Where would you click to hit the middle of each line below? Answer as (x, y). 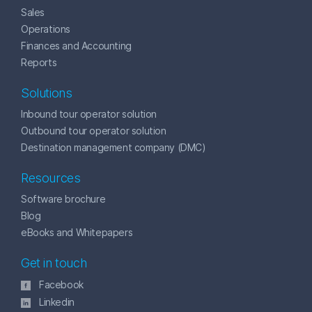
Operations (46, 29)
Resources (51, 178)
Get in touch (54, 263)
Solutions (47, 93)
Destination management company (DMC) (114, 147)
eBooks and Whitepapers (77, 232)
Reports (39, 62)
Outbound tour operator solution (94, 131)
